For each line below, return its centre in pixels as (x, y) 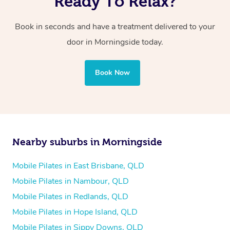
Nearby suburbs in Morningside (87, 142)
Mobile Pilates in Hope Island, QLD (75, 212)
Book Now (112, 72)
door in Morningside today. (115, 42)
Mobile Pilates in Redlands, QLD (70, 196)
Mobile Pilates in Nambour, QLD (71, 181)
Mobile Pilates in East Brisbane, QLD (78, 166)
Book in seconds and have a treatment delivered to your (115, 26)
